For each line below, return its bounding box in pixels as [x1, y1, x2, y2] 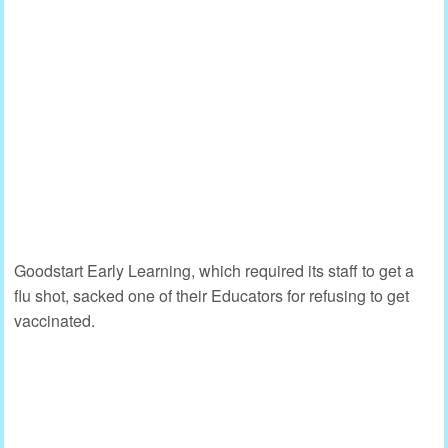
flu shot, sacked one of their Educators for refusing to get [14, 283, 409, 307]
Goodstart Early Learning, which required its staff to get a [14, 258, 414, 282]
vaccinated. [14, 308, 95, 332]
